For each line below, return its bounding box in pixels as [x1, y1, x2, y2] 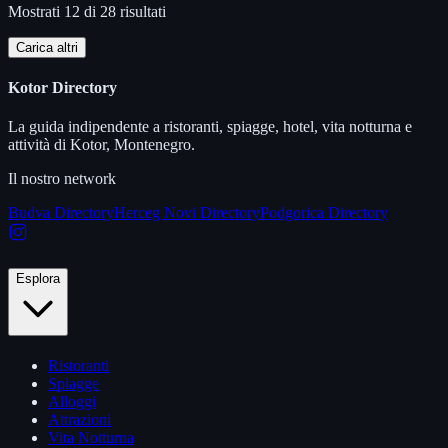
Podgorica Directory [260, 204, 388, 222]
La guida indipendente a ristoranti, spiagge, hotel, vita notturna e [8, 118, 412, 136]
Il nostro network [8, 170, 116, 188]
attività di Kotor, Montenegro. [8, 136, 195, 154]
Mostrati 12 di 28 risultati [8, 2, 166, 20]
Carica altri [16, 39, 78, 55]
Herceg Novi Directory [114, 204, 260, 222]
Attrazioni [48, 410, 111, 428]
